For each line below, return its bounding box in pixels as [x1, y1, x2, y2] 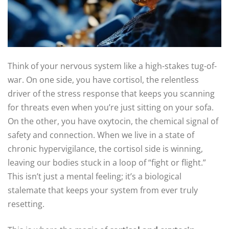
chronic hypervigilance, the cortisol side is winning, [8, 143, 203, 155]
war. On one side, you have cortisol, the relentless [8, 74, 199, 86]
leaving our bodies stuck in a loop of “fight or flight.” [8, 157, 206, 169]
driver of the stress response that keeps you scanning [8, 88, 215, 100]
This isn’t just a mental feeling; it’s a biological [8, 171, 181, 182]
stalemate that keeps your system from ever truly [8, 185, 198, 196]
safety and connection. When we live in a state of [8, 129, 194, 141]
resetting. [8, 198, 44, 210]
